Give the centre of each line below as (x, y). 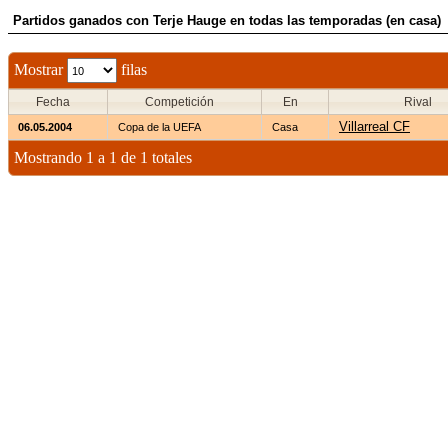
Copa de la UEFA (159, 127)
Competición (179, 102)
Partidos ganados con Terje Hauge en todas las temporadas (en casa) (227, 20)
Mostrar (40, 69)
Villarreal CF (374, 126)
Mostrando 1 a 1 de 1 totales (103, 157)
